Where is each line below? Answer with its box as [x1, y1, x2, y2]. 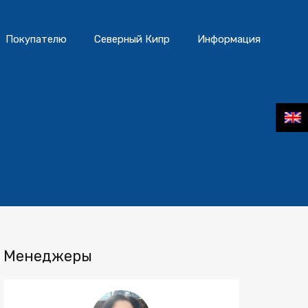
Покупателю [5, 33, 67, 45]
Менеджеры [3, 247, 92, 265]
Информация [197, 33, 261, 45]
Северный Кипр [94, 33, 170, 45]
